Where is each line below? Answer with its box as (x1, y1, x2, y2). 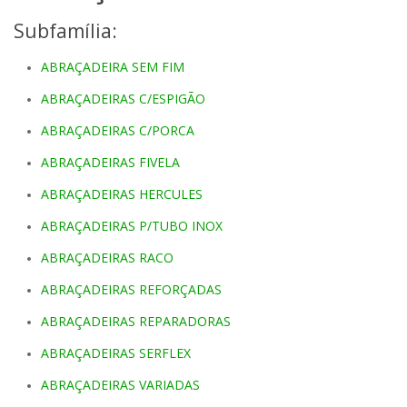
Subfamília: (14, 18, 117, 44)
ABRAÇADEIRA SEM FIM (41, 58, 184, 75)
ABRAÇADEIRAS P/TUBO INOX (41, 217, 223, 234)
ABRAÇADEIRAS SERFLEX (41, 344, 191, 362)
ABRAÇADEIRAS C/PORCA (41, 122, 194, 139)
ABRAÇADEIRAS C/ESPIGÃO (41, 90, 205, 107)
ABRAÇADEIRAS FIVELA (41, 154, 180, 171)
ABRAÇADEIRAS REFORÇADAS (41, 281, 222, 298)
